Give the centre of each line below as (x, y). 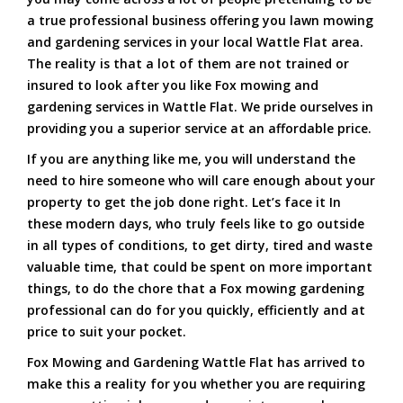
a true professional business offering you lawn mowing (200, 21)
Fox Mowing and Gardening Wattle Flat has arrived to (196, 363)
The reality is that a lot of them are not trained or (188, 64)
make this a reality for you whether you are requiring (196, 384)
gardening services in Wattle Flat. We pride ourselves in (200, 107)
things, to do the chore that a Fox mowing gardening (196, 289)
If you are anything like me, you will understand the (191, 159)
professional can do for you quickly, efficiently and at (196, 310)
